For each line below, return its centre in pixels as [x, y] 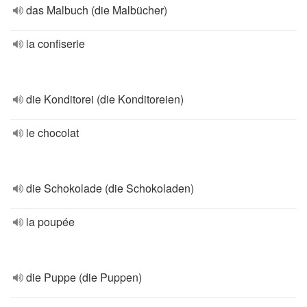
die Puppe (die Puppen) [84, 277]
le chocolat [52, 133]
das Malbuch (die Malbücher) [97, 10]
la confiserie [56, 44]
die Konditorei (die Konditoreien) [105, 99]
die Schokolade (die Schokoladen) [110, 188]
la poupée [50, 222]
